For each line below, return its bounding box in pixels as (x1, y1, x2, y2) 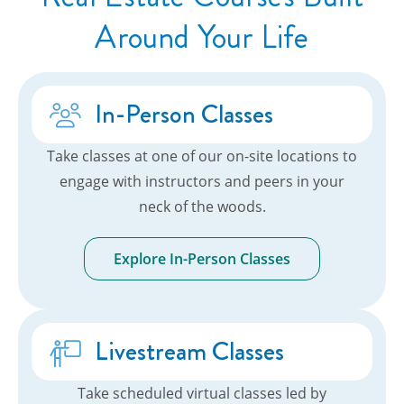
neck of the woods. (138, 197, 266, 217)
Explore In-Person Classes (114, 249, 290, 270)
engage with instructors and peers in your (60, 171, 344, 192)
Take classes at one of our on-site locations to (47, 146, 357, 167)
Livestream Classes (95, 332, 284, 370)
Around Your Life (95, 14, 309, 61)
